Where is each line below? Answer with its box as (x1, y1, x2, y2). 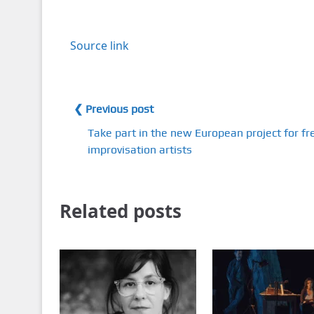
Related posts (59, 198, 182, 224)
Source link (69, 37, 129, 53)
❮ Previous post (73, 102, 153, 116)
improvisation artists (87, 142, 192, 156)
